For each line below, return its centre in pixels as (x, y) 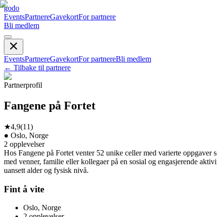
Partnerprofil (23, 85)
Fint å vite (24, 189)
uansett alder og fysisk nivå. (46, 170)
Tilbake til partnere (42, 68)
